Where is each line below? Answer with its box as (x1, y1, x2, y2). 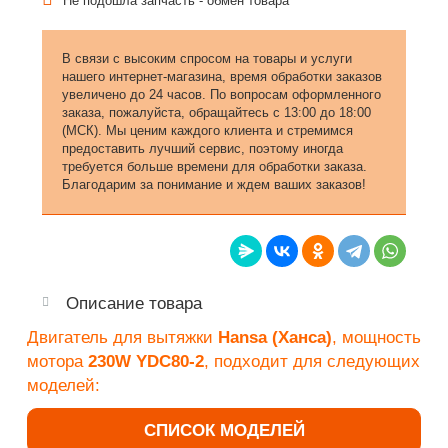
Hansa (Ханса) (218, 327, 332, 347)
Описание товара (66, 293, 202, 313)
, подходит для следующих (204, 351, 420, 371)
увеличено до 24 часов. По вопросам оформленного (62, 86, 381, 102)
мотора (27, 351, 83, 371)
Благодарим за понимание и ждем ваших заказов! (62, 176, 366, 192)
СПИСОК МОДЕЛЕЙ (143, 420, 305, 440)
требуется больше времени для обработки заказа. (62, 158, 367, 174)
